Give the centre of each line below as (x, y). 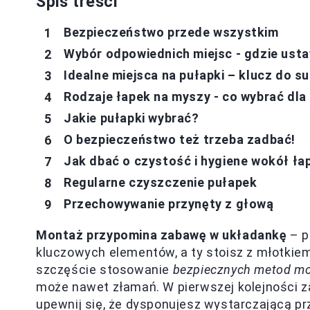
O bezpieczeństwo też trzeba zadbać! (180, 139)
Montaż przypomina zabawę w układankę (162, 235)
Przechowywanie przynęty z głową (169, 204)
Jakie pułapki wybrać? (131, 118)
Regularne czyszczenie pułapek (161, 182)
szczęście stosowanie (104, 270)
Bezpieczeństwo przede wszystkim (171, 32)
